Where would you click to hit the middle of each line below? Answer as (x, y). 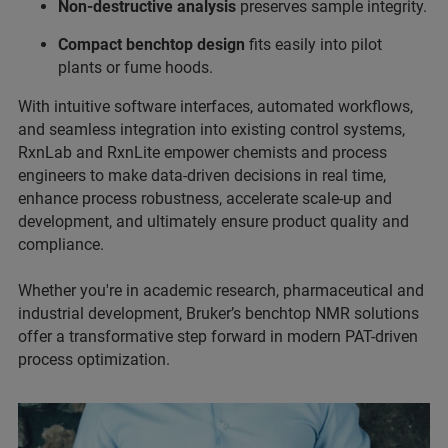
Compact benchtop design (151, 44)
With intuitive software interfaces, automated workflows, (215, 106)
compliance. (63, 244)
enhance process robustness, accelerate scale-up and (205, 198)
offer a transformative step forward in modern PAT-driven (218, 336)
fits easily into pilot (313, 44)
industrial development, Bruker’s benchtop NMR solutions (218, 313)
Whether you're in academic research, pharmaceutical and (221, 290)
